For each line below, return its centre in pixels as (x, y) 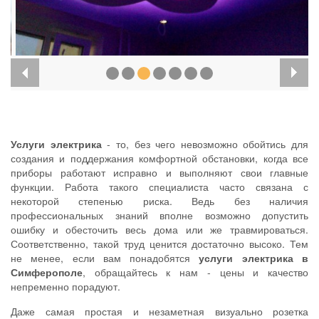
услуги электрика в (254, 258)
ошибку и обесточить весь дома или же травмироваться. (159, 230)
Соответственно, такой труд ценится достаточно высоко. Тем (159, 244)
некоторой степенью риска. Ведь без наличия (159, 201)
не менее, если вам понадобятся (105, 258)
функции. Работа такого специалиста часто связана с (159, 187)
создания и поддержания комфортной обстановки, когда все (159, 158)
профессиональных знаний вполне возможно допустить (159, 215)
